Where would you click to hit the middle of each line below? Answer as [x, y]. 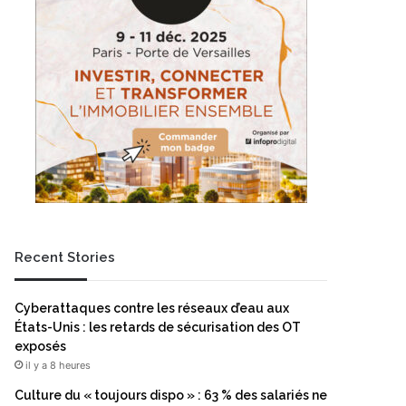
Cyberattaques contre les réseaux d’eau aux [152, 308]
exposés [40, 346]
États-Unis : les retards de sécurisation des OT [158, 327]
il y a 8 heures [58, 365]
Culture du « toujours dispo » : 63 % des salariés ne [171, 395]
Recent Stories [65, 257]
